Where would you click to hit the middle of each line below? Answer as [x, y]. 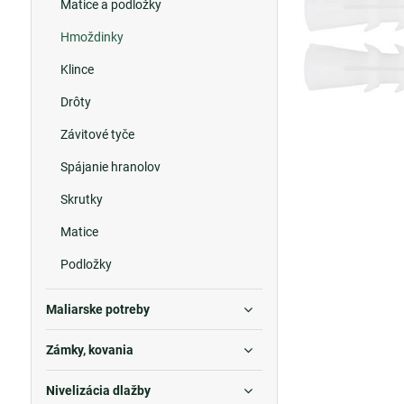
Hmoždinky [92, 37]
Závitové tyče [97, 134]
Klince [77, 69]
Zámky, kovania [89, 350]
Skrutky [81, 199]
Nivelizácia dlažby [98, 390]
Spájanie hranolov [110, 167]
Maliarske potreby [97, 309]
